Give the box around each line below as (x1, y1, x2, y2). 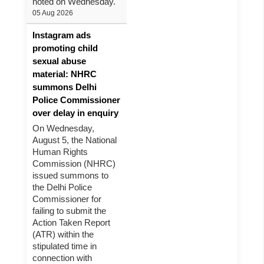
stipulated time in (32, 241, 97, 251)
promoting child (32, 43, 98, 53)
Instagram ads (32, 30, 91, 40)
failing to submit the (32, 206, 106, 216)
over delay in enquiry (32, 108, 118, 118)
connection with (32, 253, 92, 263)
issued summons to (32, 170, 108, 180)
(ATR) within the (32, 229, 94, 239)
